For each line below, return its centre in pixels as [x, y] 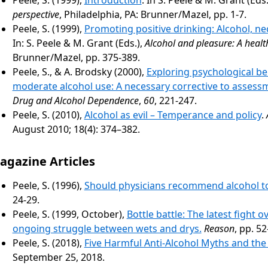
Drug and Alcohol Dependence [75, 100]
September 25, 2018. [58, 257]
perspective [36, 14]
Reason [219, 228]
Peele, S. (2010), [48, 115]
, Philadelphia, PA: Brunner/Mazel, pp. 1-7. [153, 14]
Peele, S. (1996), [48, 185]
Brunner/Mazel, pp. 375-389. [76, 57]
